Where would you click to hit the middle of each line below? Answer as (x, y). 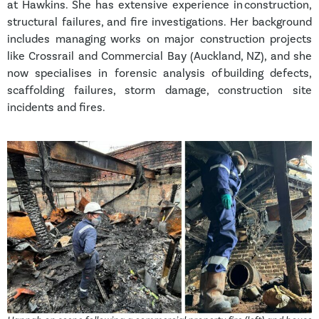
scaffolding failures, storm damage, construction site (159, 90)
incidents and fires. (56, 108)
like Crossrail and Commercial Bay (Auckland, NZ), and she (159, 56)
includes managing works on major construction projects (159, 39)
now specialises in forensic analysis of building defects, (159, 73)
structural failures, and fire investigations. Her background (159, 22)
